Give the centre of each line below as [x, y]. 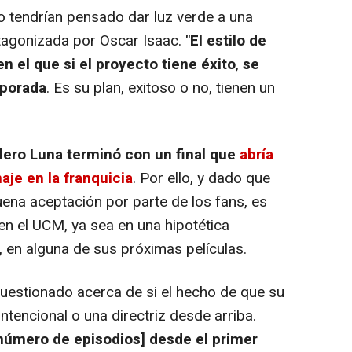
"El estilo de [224, 41]
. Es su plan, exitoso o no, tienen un [161, 88]
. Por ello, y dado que [202, 179]
